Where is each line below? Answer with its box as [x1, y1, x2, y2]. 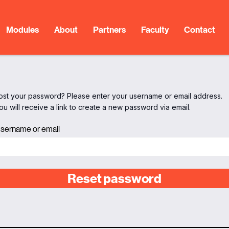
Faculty [141, 24, 169, 35]
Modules [6, 24, 39, 35]
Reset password [67, 171, 162, 186]
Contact [184, 24, 216, 35]
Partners [93, 24, 126, 35]
